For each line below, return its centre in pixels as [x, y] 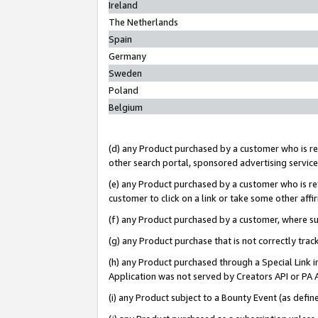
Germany [127, 56]
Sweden [125, 73]
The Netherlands [143, 22]
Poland [124, 91]
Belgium [126, 108]
